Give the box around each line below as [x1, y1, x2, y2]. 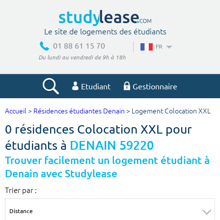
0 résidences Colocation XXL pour [5, 121, 192, 137]
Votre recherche [74, 108, 146, 121]
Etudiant [81, 81, 110, 91]
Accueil [5, 107, 27, 116]
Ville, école [7, 132, 50, 143]
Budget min [7, 178, 53, 190]
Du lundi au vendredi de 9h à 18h [38, 53, 126, 61]
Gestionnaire [133, 81, 177, 91]
